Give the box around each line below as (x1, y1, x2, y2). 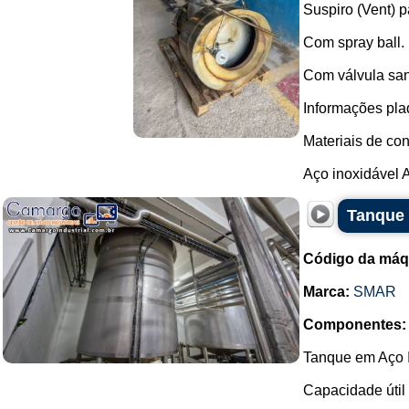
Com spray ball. (303, 35, 404, 50)
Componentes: (303, 317, 406, 332)
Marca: (303, 284, 350, 299)
